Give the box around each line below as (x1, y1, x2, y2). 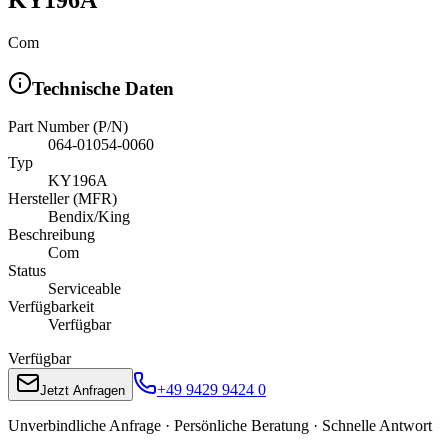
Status (8, 262, 46, 280)
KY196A (48, 172, 108, 190)
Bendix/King (48, 208, 130, 226)
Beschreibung (8, 226, 95, 244)
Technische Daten (32, 77, 174, 99)
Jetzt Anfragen (40, 383, 125, 399)
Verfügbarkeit (8, 298, 94, 316)
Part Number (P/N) (8, 118, 128, 136)
